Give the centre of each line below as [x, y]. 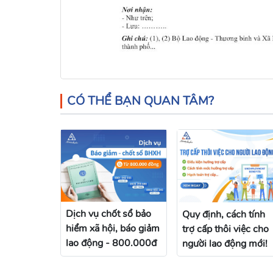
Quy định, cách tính [224, 214]
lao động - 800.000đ [111, 243]
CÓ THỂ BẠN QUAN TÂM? [140, 101]
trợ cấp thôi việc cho [225, 229]
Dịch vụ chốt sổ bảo [108, 214]
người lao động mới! [225, 243]
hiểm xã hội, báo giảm [113, 229]
